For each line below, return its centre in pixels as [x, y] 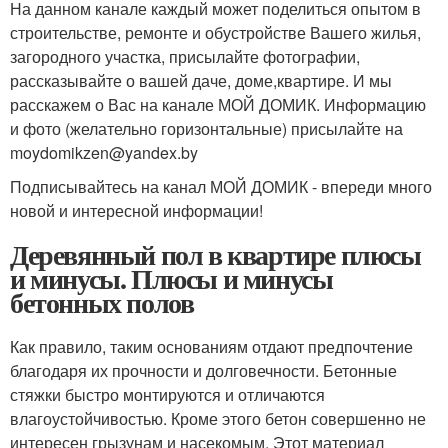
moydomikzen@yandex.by [104, 152]
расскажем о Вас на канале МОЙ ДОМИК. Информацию [218, 104]
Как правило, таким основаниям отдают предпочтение [211, 346]
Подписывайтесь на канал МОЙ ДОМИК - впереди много [221, 186]
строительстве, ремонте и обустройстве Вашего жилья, [215, 32]
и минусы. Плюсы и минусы [171, 278]
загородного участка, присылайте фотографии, [185, 56]
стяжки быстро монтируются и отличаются [167, 394]
